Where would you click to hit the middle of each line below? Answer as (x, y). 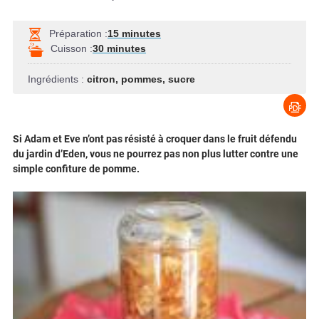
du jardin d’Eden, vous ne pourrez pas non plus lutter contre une (156, 154)
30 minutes (119, 48)
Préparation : (78, 33)
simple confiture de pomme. (76, 169)
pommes (142, 79)
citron (101, 79)
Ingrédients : (57, 79)
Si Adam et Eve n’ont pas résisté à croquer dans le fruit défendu (155, 139)
